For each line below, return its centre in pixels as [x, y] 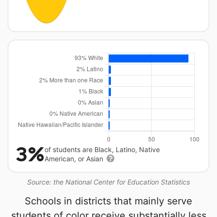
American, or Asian [75, 159]
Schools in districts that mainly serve [108, 201]
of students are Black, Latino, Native [102, 150]
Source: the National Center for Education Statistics [108, 182]
